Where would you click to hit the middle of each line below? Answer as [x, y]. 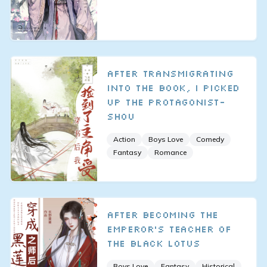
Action [125, 139]
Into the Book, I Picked [173, 88]
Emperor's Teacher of [169, 229]
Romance [171, 153]
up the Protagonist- [166, 102]
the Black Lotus [153, 243]
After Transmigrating [170, 74]
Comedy [210, 139]
